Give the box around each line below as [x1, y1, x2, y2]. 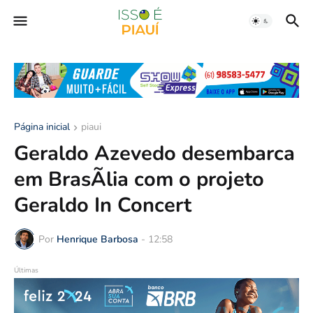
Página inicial [14, 120, 70, 134]
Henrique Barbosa [57, 232, 138, 246]
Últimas [14, 265, 38, 276]
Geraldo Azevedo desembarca [14, 140, 295, 168]
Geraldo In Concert [14, 191, 191, 219]
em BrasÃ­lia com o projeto [14, 166, 264, 194]
